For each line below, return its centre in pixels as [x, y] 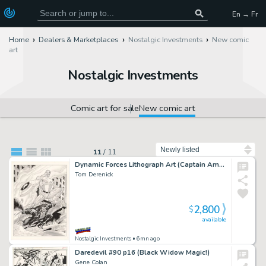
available [214, 219]
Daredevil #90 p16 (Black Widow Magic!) [142, 252]
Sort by [170, 137]
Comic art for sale [105, 108]
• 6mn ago [145, 238]
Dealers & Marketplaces [79, 40]
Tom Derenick [94, 174]
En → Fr [245, 14]
